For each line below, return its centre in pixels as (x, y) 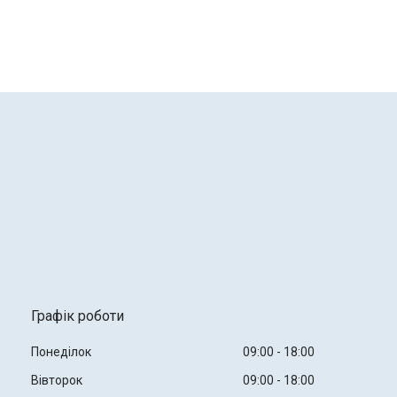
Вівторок (56, 381)
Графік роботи (77, 316)
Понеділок (61, 352)
